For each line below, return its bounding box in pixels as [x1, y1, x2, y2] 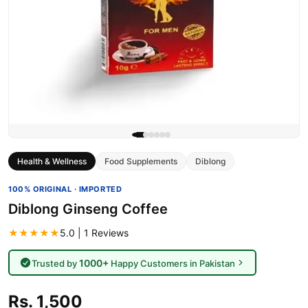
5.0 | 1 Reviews [60, 227, 129, 239]
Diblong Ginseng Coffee [8, 201, 168, 217]
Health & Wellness [17, 156, 87, 166]
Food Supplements [104, 156, 177, 166]
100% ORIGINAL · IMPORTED [8, 184, 122, 194]
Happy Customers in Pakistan [108, 257, 235, 269]
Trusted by [31, 257, 79, 269]
